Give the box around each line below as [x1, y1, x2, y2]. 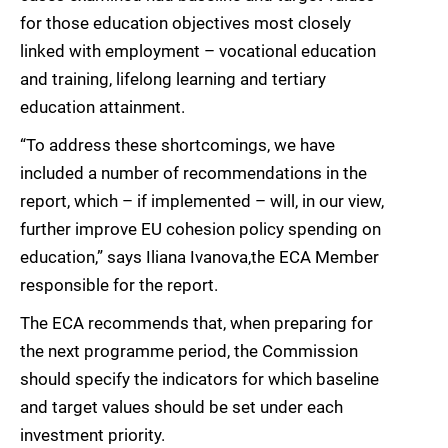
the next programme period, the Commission [20, 341, 358, 362]
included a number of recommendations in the [20, 163, 367, 184]
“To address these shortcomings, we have [20, 135, 335, 156]
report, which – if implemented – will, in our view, [20, 191, 384, 212]
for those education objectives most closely [20, 13, 351, 34]
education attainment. [20, 97, 185, 118]
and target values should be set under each [20, 397, 343, 418]
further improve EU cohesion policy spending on [20, 219, 381, 240]
